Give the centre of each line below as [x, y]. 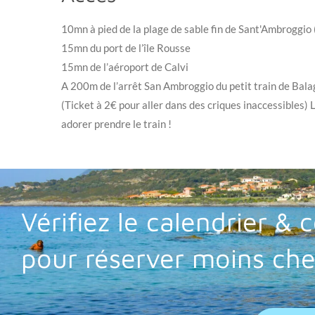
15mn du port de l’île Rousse [126, 48]
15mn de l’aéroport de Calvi [125, 67]
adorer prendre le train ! [116, 124]
